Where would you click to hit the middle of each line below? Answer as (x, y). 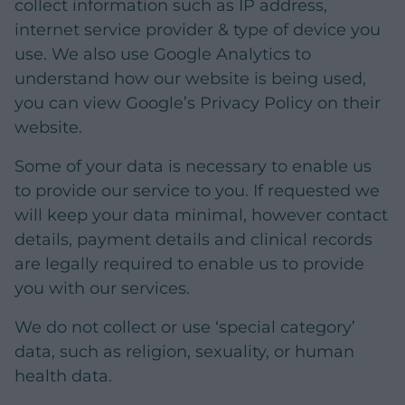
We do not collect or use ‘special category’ (185, 328)
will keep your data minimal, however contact (201, 216)
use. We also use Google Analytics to (163, 55)
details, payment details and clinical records (193, 240)
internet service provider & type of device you (198, 30)
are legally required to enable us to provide (189, 264)
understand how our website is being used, (190, 79)
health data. (63, 377)
